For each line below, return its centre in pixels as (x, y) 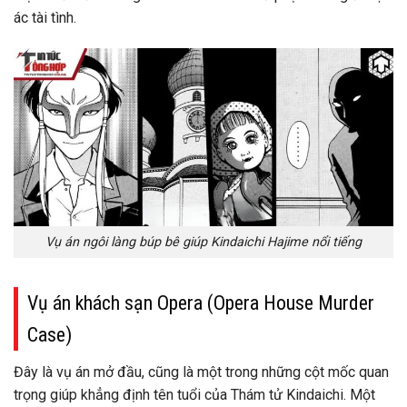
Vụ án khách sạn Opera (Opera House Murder (201, 303)
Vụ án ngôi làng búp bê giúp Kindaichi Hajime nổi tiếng (203, 242)
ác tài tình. (45, 17)
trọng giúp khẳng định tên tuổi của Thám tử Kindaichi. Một (194, 394)
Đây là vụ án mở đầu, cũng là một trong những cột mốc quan (201, 372)
